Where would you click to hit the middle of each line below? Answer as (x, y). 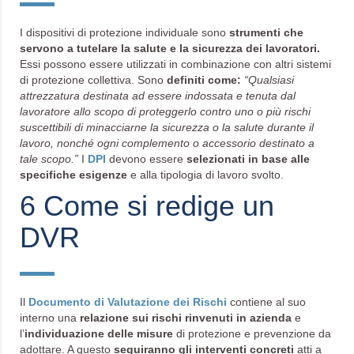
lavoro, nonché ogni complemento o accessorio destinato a (167, 143)
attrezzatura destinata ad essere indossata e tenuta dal (158, 96)
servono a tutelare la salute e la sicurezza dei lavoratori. (170, 48)
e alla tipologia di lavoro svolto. (205, 175)
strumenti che (266, 32)
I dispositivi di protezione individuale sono (124, 32)
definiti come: (204, 80)
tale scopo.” (49, 159)
